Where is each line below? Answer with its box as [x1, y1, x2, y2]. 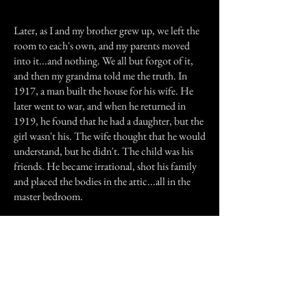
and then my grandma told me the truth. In [14, 69, 187, 83]
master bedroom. [14, 189, 83, 204]
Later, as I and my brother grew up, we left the [14, 23, 199, 38]
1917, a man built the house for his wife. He [14, 84, 193, 98]
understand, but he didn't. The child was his [14, 144, 193, 158]
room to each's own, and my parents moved [14, 38, 190, 53]
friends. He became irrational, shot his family [14, 159, 197, 173]
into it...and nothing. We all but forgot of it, [14, 53, 193, 68]
